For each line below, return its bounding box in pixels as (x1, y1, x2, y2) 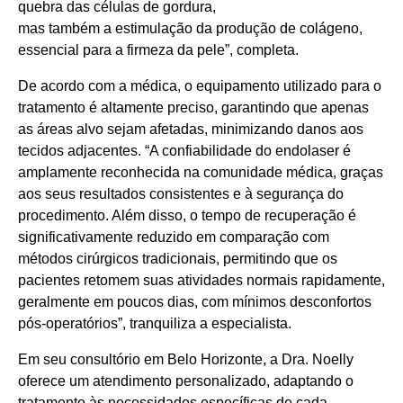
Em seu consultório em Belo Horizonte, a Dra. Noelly (18, 351, 354, 367)
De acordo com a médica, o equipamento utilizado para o (18, 77, 381, 94)
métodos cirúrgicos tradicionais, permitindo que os (18, 250, 337, 266)
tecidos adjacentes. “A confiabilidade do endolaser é (18, 142, 351, 158)
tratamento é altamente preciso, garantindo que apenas (18, 99, 369, 115)
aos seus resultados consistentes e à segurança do (18, 185, 344, 201)
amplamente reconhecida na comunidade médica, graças (18, 164, 383, 180)
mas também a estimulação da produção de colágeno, (18, 20, 363, 36)
